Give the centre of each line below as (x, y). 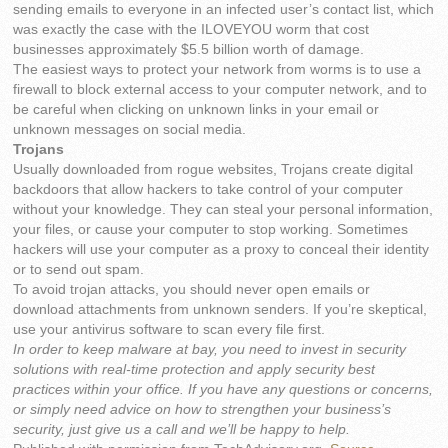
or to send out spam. (79, 270)
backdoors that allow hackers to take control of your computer (208, 190)
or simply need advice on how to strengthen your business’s (202, 410)
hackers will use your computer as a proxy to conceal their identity (221, 250)
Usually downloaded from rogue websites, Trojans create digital (213, 170)
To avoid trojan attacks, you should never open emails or (192, 290)
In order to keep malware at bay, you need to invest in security (210, 350)
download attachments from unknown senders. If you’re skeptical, (220, 310)
